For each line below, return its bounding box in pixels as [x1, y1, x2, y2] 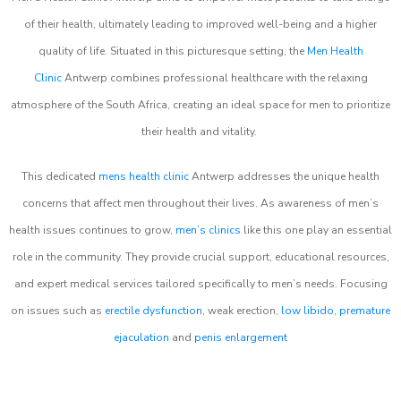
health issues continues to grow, [9, 223, 175, 237]
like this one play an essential [241, 223, 392, 237]
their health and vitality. [141, 124, 260, 139]
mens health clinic [98, 169, 189, 183]
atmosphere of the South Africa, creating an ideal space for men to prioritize [11, 98, 390, 112]
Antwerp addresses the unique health [189, 169, 380, 183]
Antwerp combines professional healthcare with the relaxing [61, 71, 368, 85]
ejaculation [114, 330, 169, 345]
